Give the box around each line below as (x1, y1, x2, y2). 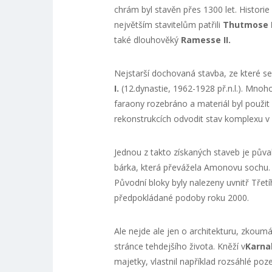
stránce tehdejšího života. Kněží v (114, 240, 245, 253)
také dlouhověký (114, 34, 181, 46)
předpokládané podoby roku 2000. (114, 192, 249, 204)
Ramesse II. (180, 34, 231, 46)
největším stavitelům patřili (114, 19, 223, 31)
